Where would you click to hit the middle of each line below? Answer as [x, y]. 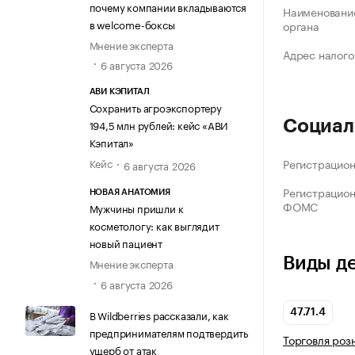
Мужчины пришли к [136, 208]
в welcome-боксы [132, 23]
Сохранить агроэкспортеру [155, 107]
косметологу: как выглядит [154, 225]
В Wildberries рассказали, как [159, 314]
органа [301, 26]
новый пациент [126, 243]
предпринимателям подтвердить [168, 332]
